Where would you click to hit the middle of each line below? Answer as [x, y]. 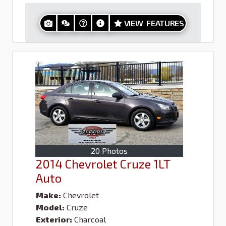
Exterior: [54, 219]
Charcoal [90, 219]
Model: [50, 207]
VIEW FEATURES [154, 23]
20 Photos [109, 150]
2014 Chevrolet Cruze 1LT [103, 163]
